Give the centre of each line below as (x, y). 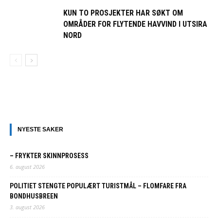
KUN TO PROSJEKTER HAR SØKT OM (123, 13)
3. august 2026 (27, 207)
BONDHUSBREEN (34, 196)
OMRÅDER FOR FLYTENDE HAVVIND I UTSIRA (135, 24)
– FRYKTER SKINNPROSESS (49, 156)
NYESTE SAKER (40, 130)
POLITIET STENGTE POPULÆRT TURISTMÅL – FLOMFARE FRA (98, 186)
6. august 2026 (27, 167)
